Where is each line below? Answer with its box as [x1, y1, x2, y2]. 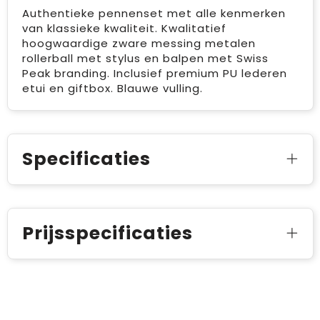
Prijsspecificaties [21, 221, 193, 246]
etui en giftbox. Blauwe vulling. [21, 81, 203, 96]
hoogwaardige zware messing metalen [21, 36, 256, 51]
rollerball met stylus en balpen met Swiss [21, 51, 269, 66]
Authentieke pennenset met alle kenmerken [21, 6, 286, 21]
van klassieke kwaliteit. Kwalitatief [21, 21, 226, 36]
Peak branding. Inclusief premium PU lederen [21, 66, 287, 81]
